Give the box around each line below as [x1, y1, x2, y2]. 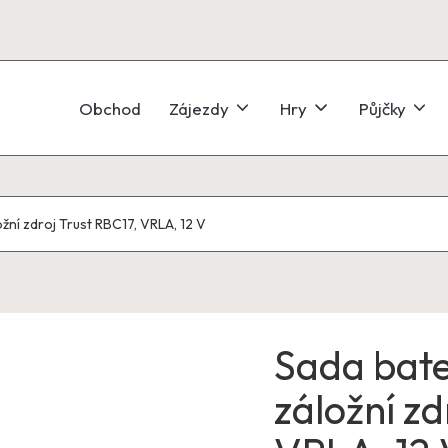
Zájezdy [169, 97, 230, 119]
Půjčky [358, 97, 406, 119]
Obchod [79, 97, 142, 119]
